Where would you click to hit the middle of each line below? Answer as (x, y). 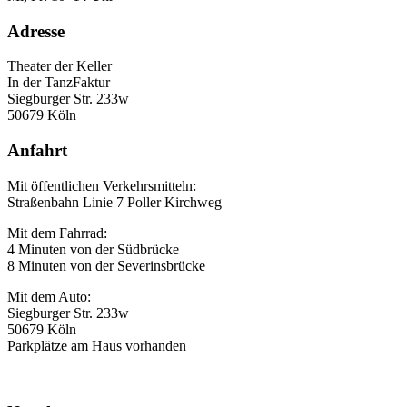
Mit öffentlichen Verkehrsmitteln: (102, 185)
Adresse (36, 31)
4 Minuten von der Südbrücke (93, 249)
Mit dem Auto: (49, 296)
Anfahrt (37, 151)
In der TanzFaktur (59, 83)
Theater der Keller (60, 66)
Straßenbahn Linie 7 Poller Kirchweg (114, 202)
